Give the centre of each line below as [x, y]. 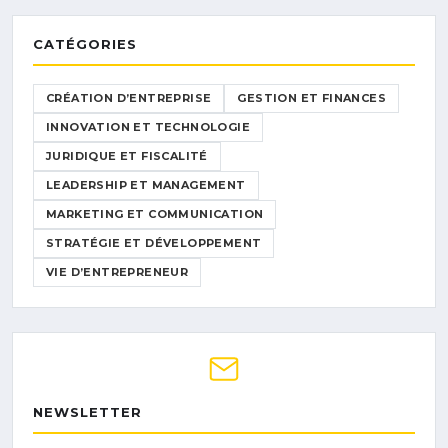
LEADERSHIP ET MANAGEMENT [146, 184]
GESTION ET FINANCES [312, 97]
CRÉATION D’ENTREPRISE [129, 97]
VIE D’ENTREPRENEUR [117, 271]
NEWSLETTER [87, 411]
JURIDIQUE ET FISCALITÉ [127, 155]
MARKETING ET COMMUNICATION [155, 213]
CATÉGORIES [85, 43]
